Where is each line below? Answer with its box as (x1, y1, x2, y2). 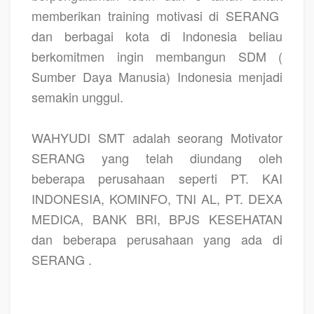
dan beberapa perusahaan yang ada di (32, 229, 282, 248)
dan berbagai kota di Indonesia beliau (32, 26, 282, 45)
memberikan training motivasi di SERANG (32, 6, 279, 25)
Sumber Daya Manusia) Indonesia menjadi (32, 67, 282, 86)
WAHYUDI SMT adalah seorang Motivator (32, 128, 282, 146)
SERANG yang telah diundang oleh (32, 148, 282, 167)
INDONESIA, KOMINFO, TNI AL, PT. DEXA (32, 189, 282, 207)
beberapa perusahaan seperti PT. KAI (32, 168, 282, 187)
